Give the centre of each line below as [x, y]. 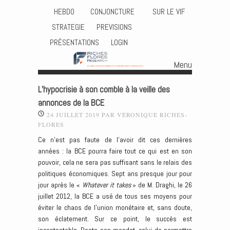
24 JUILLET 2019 [73, 114]
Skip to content [59, 80]
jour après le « [60, 185]
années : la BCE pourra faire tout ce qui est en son [115, 151]
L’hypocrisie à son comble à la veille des [104, 89]
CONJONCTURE [114, 12]
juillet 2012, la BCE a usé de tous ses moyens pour [115, 196]
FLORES [51, 124]
